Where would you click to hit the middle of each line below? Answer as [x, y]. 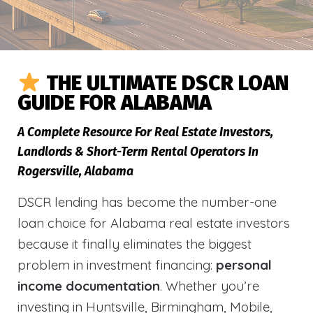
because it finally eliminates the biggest [134, 244]
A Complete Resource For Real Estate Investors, [145, 132]
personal [244, 265]
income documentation [89, 286]
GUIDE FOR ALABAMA [115, 103]
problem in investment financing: [117, 265]
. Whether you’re [210, 286]
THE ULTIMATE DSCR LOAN [168, 83]
